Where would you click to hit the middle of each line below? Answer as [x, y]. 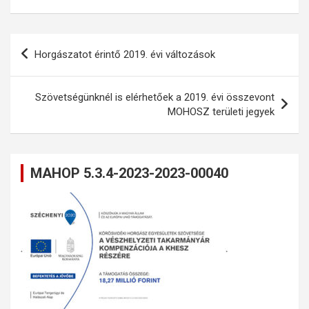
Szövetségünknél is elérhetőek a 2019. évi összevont [155, 97]
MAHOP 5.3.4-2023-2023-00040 [129, 173]
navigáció [47, 66]
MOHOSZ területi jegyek [221, 111]
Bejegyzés [50, 43]
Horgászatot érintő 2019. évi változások [125, 54]
